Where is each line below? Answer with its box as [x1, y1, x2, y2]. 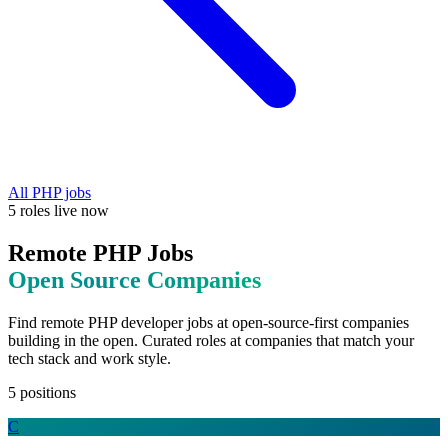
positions [20, 383, 76, 401]
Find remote [8, 313, 88, 331]
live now [50, 202, 109, 219]
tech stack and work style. [8, 349, 171, 367]
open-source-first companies [232, 313, 409, 331]
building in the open [8, 331, 134, 349]
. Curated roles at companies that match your [134, 331, 414, 349]
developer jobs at [117, 313, 232, 331]
